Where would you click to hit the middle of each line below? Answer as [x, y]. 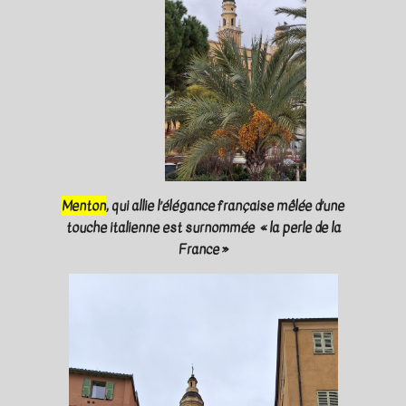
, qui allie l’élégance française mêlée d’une [225, 205]
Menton [84, 205]
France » [203, 249]
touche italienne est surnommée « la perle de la [203, 227]
